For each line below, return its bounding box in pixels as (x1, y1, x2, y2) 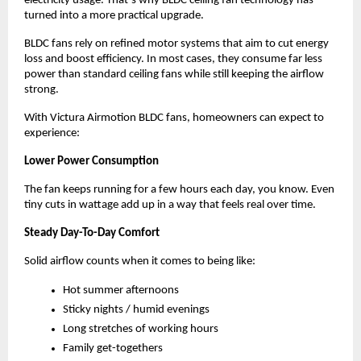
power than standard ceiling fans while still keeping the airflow (24, 68, 324, 81)
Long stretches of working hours (63, 322, 218, 335)
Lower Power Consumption (24, 155, 159, 168)
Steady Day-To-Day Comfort (24, 226, 160, 239)
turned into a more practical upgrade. (24, 9, 204, 22)
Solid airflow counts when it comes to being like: (24, 255, 255, 268)
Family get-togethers (63, 342, 163, 355)
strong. (24, 83, 59, 96)
